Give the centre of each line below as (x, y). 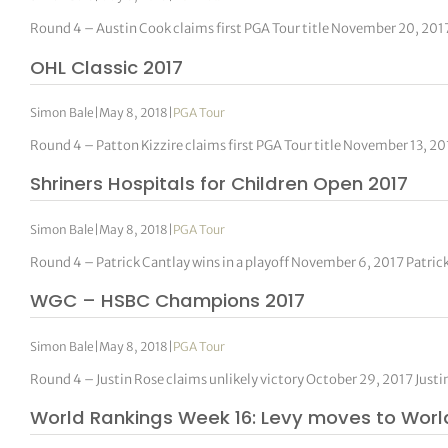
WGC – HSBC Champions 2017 (168, 301)
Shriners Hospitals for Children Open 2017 (219, 184)
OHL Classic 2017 (107, 67)
